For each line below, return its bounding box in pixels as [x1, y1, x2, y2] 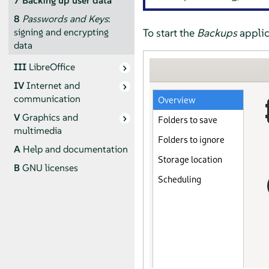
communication [13, 92, 80, 106]
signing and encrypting [13, 25, 109, 38]
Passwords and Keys [22, 12, 108, 25]
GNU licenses [22, 162, 78, 175]
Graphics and [22, 111, 78, 124]
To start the [142, 25, 197, 40]
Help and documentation [22, 143, 128, 156]
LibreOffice [28, 61, 75, 74]
